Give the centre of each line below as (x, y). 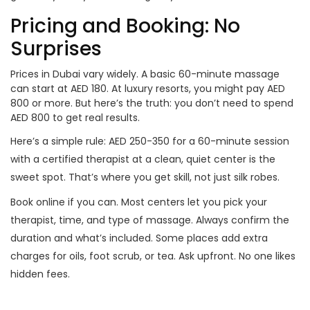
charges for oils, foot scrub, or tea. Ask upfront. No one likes (153, 256)
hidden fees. (40, 274)
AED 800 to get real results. (75, 118)
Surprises (56, 49)
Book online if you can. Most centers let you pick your (139, 202)
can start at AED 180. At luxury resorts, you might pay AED (148, 89)
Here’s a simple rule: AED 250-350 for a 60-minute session (150, 142)
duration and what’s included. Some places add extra (139, 238)
